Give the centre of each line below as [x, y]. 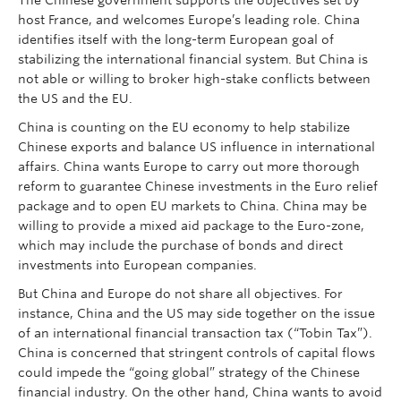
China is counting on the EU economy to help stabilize [184, 127]
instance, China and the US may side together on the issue [196, 313]
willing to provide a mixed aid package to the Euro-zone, [191, 226]
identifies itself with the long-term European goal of [176, 39]
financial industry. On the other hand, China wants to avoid [200, 392]
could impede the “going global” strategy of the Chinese [189, 372]
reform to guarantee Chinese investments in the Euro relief [198, 186]
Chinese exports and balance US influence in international [196, 147]
